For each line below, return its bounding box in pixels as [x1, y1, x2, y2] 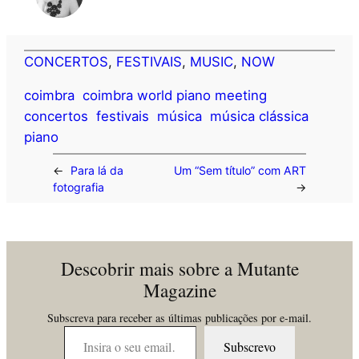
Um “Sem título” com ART [173, 163, 306, 177]
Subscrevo [224, 337, 276, 355]
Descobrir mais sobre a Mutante [60, 256, 299, 281]
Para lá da [71, 163, 124, 177]
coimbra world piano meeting [83, 87, 268, 103]
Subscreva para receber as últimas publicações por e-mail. [47, 309, 312, 325]
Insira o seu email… [63, 315, 107, 334]
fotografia [53, 179, 105, 194]
